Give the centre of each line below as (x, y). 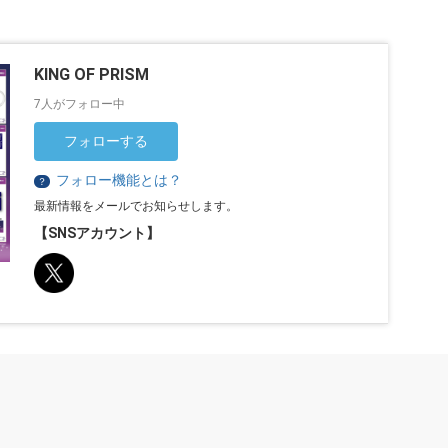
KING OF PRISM (92, 74)
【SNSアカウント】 (97, 232)
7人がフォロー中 (80, 103)
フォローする (106, 140)
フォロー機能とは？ (119, 179)
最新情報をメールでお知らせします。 (136, 205)
